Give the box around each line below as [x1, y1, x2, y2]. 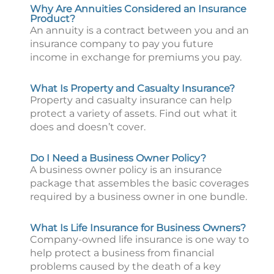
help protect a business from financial [30, 247, 214, 259]
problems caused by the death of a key [30, 261, 221, 272]
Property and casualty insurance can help [30, 94, 232, 106]
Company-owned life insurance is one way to [30, 234, 249, 245]
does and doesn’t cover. [30, 121, 146, 133]
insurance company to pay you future [30, 38, 213, 50]
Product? [30, 13, 75, 24]
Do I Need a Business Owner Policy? [30, 152, 206, 164]
